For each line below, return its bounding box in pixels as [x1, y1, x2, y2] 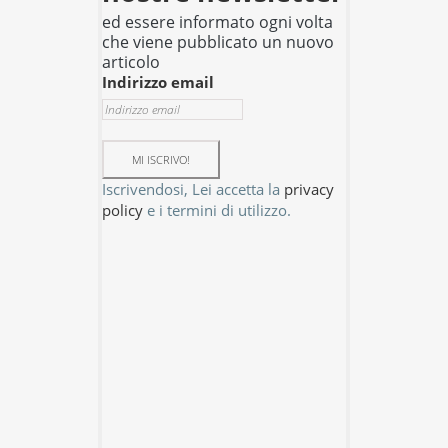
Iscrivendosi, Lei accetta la [101, 178, 284, 199]
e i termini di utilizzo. [142, 199, 291, 220]
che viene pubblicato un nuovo [101, 30, 334, 53]
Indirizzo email [101, 71, 214, 92]
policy [101, 199, 143, 220]
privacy [283, 178, 334, 199]
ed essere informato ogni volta [101, 10, 333, 33]
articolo [101, 50, 160, 73]
